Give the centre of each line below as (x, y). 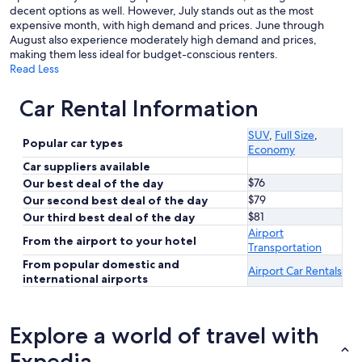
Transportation (285, 248)
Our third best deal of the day (109, 218)
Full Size (295, 135)
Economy (271, 150)
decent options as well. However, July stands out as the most (162, 11)
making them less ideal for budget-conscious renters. (144, 55)
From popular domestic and (101, 265)
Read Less (34, 69)
